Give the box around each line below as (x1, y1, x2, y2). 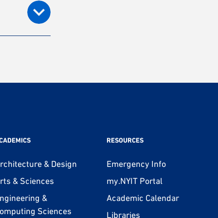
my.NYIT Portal (106, 175, 163, 186)
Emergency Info (106, 158, 166, 169)
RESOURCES (106, 136, 144, 144)
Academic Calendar (106, 192, 179, 203)
